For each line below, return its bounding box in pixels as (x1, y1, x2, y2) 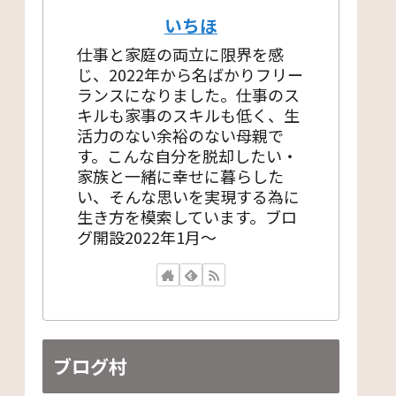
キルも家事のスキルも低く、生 (77, 103, 300, 126)
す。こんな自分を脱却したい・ (77, 143, 298, 167)
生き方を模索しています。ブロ (77, 204, 297, 228)
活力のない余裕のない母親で (77, 123, 284, 147)
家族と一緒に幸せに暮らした (77, 164, 284, 187)
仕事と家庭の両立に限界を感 (77, 42, 284, 65)
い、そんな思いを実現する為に (77, 184, 300, 208)
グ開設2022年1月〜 (77, 225, 217, 248)
